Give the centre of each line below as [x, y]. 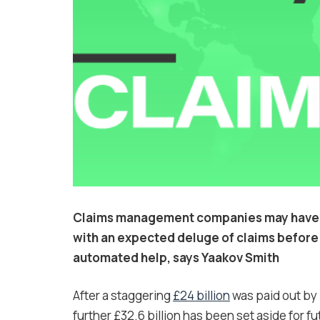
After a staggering [123, 296]
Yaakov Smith [240, 258]
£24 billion [201, 296]
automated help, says [137, 258]
